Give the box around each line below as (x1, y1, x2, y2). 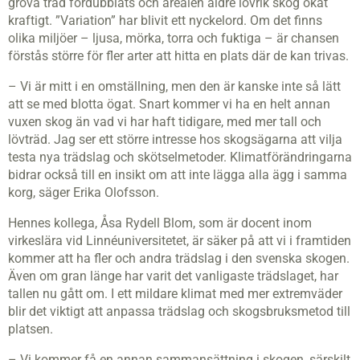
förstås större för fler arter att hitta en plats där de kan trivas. (8, 48, 349, 63)
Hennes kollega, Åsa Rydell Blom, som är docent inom (8, 215, 312, 231)
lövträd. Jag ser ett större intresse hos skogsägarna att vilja (8, 132, 342, 147)
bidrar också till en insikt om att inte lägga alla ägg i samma (8, 167, 347, 182)
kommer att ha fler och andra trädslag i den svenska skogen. (8, 251, 350, 266)
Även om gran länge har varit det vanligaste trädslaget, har (8, 268, 338, 284)
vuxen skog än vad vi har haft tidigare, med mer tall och (8, 114, 321, 129)
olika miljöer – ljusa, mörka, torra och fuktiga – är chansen (8, 31, 339, 46)
